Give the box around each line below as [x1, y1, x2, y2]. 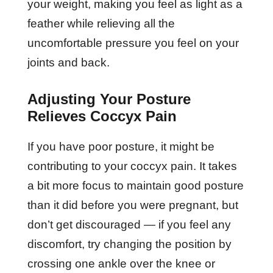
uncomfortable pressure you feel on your [27, 36, 239, 49]
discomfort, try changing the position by [27, 237, 232, 250]
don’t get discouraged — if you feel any [27, 218, 231, 231]
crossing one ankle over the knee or [27, 257, 215, 270]
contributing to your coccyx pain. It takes [27, 159, 237, 172]
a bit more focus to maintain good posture [27, 179, 244, 192]
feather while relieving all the [27, 16, 175, 30]
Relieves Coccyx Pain [27, 107, 181, 124]
